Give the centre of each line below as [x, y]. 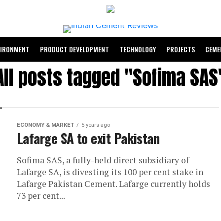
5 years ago [96, 125]
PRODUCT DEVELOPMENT [74, 49]
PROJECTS [181, 49]
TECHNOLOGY [138, 49]
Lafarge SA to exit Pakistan [88, 138]
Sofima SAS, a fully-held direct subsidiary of [103, 160]
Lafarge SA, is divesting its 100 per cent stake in [110, 172]
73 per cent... [41, 196]
